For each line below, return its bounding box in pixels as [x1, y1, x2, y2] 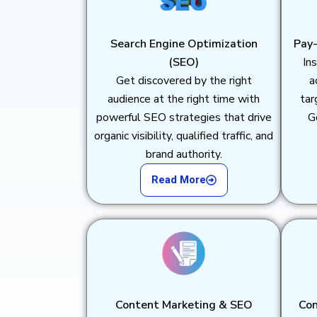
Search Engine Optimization [110, 36, 258, 52]
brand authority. [145, 146, 222, 163]
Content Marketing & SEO [115, 297, 253, 313]
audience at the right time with [108, 91, 260, 108]
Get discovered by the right [115, 73, 252, 89]
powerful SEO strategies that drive [96, 110, 272, 126]
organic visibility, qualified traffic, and [94, 128, 273, 144]
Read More [151, 173, 206, 187]
